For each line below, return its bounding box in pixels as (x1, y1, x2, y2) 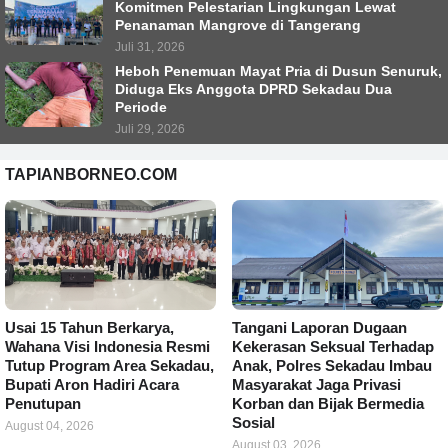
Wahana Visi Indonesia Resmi (5, 338, 210, 355)
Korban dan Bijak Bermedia (232, 395, 424, 412)
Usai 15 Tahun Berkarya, (5, 319, 174, 336)
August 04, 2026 (5, 419, 94, 433)
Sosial (232, 414, 275, 431)
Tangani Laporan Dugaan (232, 319, 407, 336)
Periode (115, 99, 167, 115)
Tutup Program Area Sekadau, (5, 357, 214, 374)
